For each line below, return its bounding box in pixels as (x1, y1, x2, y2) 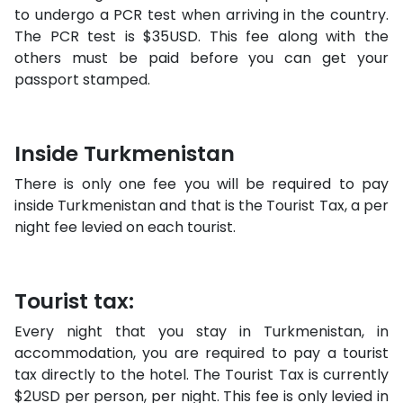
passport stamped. (14, 69, 150, 90)
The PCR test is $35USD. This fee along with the (14, 26, 389, 47)
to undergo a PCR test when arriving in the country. (14, 4, 389, 25)
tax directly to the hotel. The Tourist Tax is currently (14, 364, 389, 385)
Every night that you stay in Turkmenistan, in (14, 321, 389, 342)
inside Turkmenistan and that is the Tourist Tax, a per (14, 195, 389, 216)
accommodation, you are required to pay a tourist (14, 343, 389, 363)
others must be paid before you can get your (14, 48, 389, 68)
